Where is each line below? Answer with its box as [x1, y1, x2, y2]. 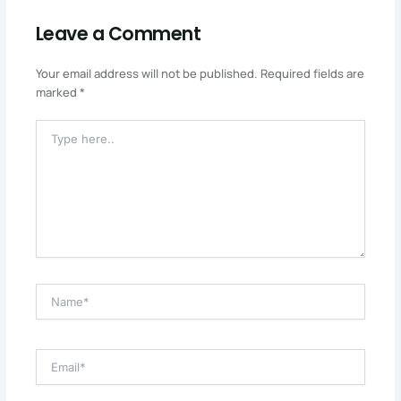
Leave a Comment [35, 21, 201, 47]
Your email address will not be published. [35, 65, 258, 82]
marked [35, 84, 80, 101]
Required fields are [260, 65, 364, 82]
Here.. [34, 137, 66, 151]
